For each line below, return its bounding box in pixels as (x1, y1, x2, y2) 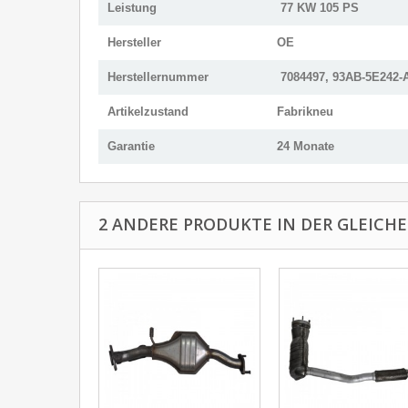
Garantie (107, 138, 155, 153)
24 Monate (277, 138, 334, 153)
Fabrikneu (277, 104, 333, 118)
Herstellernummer (107, 69, 209, 84)
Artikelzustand (107, 104, 189, 118)
